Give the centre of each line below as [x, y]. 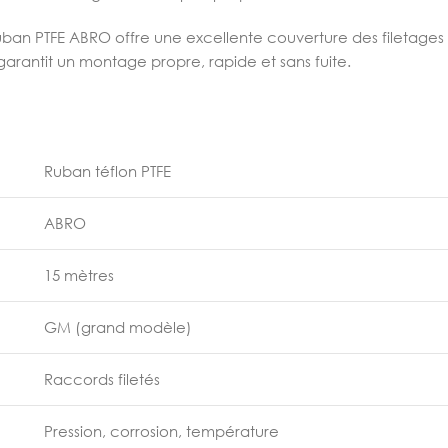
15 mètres [79, 275]
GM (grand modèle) [118, 327]
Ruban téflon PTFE [107, 171]
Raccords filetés [102, 379]
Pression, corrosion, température [161, 431]
